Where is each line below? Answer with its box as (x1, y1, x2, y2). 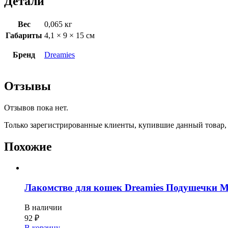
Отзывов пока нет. (4, 103, 68, 112)
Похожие (4, 139, 52, 153)
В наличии (24, 203, 62, 212)
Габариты (6, 31, 42, 40)
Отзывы (4, 79, 51, 93)
